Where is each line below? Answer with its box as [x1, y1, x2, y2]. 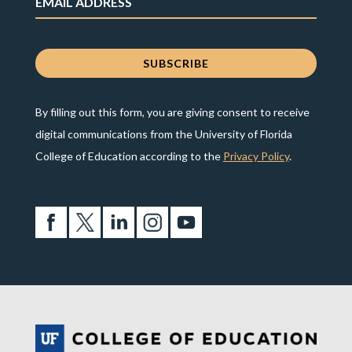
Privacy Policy [222, 148, 289, 163]
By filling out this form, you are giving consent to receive [35, 104, 310, 119]
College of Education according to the [35, 148, 223, 163]
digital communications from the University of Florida [35, 126, 292, 141]
